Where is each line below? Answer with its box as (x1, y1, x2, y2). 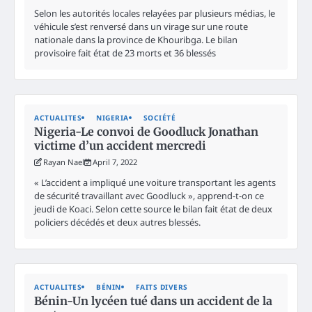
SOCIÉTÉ (143, 112, 175, 123)
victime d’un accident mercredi (34, 138, 206, 153)
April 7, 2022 (93, 156, 137, 167)
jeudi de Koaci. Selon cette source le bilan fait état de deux (34, 202, 272, 215)
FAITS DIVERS (135, 281, 188, 292)
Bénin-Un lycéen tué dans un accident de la (34, 293, 272, 308)
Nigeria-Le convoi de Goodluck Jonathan (34, 124, 258, 139)
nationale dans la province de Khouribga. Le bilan (34, 33, 237, 46)
